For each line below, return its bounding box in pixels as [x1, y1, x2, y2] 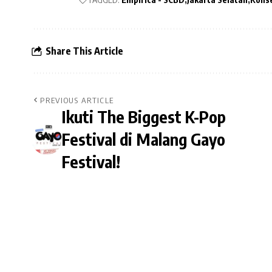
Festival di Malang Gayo [62, 129, 225, 150]
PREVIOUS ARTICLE [40, 95, 114, 106]
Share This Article [46, 44, 123, 57]
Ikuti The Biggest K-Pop [62, 106, 226, 127]
